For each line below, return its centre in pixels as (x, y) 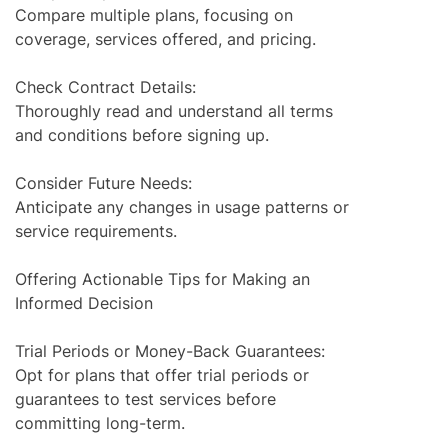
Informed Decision (84, 303)
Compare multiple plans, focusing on (154, 15)
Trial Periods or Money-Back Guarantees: (170, 351)
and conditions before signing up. (142, 135)
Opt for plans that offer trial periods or (162, 375)
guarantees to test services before (145, 399)
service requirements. (96, 231)
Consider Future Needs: (103, 183)
